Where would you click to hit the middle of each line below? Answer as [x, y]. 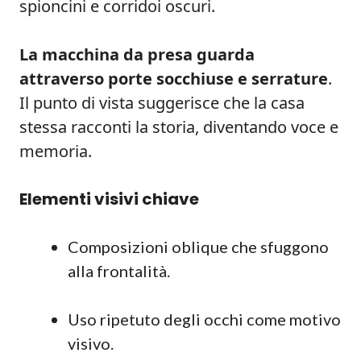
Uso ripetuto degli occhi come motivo [204, 319]
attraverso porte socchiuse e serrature [174, 79]
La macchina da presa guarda [137, 54]
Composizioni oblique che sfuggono [198, 247]
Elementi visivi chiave [109, 199]
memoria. [56, 151]
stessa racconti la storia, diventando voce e [179, 127]
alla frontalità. [119, 271]
